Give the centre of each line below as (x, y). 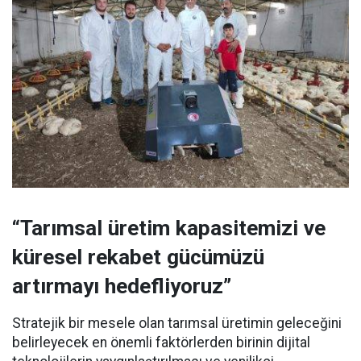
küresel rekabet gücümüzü (138, 257)
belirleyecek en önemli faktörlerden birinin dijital (161, 342)
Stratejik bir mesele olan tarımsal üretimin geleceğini (177, 323)
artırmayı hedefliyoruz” (122, 286)
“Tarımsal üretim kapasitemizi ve (169, 228)
